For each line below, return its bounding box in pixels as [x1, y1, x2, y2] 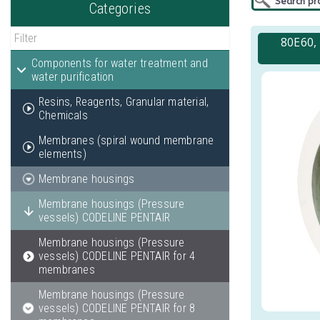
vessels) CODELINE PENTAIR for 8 [39, 301, 196, 315]
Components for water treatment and [31, 56, 208, 70]
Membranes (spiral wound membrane [39, 134, 214, 147]
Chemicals [39, 109, 88, 122]
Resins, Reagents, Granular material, [39, 95, 209, 109]
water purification [31, 70, 114, 84]
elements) [39, 147, 86, 161]
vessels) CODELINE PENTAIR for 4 [39, 249, 196, 263]
